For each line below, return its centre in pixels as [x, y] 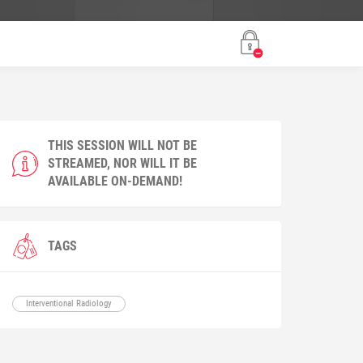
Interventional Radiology [69, 303]
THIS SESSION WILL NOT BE [123, 145]
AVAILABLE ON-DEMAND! [115, 181]
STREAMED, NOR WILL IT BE [123, 163]
